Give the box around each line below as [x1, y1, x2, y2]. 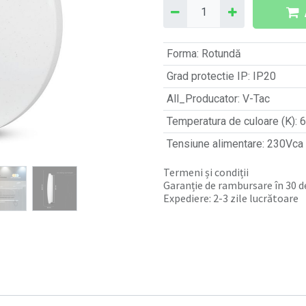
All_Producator [166, 92, 238, 106]
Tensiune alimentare [166, 137, 262, 151]
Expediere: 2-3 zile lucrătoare [163, 191, 298, 206]
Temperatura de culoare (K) [166, 115, 295, 128]
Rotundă [201, 47, 241, 61]
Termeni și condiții [163, 165, 249, 180]
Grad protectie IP [166, 70, 248, 83]
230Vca [266, 137, 303, 151]
